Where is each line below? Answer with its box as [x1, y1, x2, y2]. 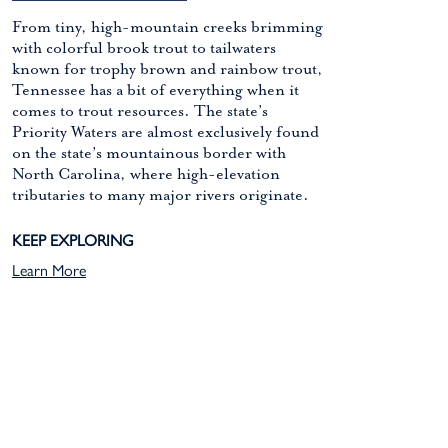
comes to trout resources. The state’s [12, 102, 268, 121]
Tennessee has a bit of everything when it [12, 81, 299, 100]
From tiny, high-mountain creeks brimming [12, 18, 323, 37]
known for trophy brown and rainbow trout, [12, 60, 323, 79]
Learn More [12, 258, 86, 281]
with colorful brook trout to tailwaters [12, 39, 276, 58]
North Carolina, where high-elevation [12, 165, 280, 184]
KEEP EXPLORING [12, 228, 134, 251]
